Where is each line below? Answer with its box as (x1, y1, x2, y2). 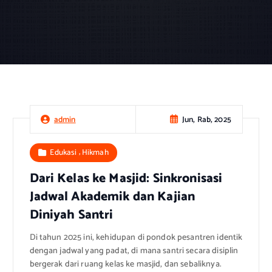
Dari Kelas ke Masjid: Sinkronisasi (29, 168, 223, 189)
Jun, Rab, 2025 (182, 112, 231, 126)
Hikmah (81, 146, 109, 160)
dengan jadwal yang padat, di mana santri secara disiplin (29, 244, 239, 259)
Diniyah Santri (29, 205, 114, 226)
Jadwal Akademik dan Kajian (29, 186, 195, 208)
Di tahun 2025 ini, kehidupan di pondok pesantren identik (29, 231, 243, 245)
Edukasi (50, 146, 77, 160)
